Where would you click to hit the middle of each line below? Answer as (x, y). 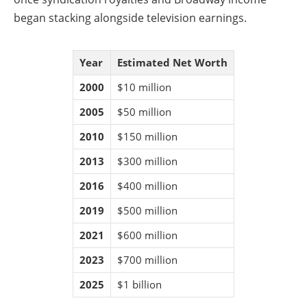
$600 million (147, 235)
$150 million (147, 137)
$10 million (144, 87)
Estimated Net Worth (172, 63)
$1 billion (139, 285)
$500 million (147, 211)
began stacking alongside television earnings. (130, 18)
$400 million (147, 186)
